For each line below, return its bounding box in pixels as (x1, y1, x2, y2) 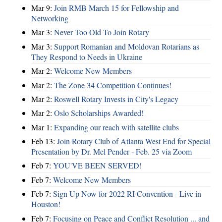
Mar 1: (31, 121, 54, 132)
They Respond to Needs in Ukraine (31, 51, 142, 62)
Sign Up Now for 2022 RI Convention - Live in (53, 188, 201, 199)
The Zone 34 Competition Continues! (54, 79, 171, 90)
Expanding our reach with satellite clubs (54, 121, 179, 132)
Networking (31, 13, 68, 24)
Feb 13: (31, 136, 57, 147)
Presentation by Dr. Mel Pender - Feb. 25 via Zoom (31, 146, 192, 157)
